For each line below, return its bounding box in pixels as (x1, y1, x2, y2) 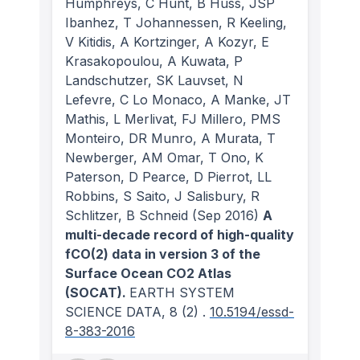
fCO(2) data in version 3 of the (65, 246, 260, 263)
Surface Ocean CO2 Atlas (65, 265, 231, 282)
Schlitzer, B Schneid (65, 207, 188, 224)
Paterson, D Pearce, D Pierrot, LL (65, 169, 272, 186)
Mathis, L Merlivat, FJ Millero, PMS (65, 111, 280, 128)
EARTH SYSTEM (129, 284, 235, 301)
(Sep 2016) (188, 207, 259, 224)
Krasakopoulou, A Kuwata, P (65, 53, 243, 70)
